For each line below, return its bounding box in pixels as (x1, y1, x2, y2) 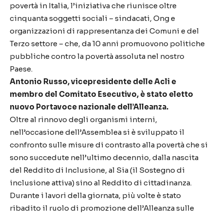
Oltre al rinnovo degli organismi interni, (10, 115, 157, 125)
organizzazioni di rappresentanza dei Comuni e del (10, 26, 199, 36)
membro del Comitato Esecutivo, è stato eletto (10, 90, 193, 99)
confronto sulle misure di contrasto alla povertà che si (10, 140, 208, 150)
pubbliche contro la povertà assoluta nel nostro (10, 52, 184, 61)
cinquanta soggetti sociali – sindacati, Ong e (10, 14, 175, 23)
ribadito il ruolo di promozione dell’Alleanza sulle (10, 203, 194, 213)
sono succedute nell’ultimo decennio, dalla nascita (10, 153, 199, 163)
